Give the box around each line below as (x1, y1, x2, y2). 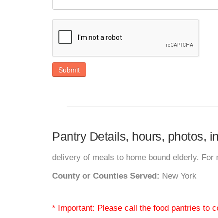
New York (160, 171, 197, 181)
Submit (58, 65, 80, 74)
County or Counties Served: (52, 171, 160, 181)
